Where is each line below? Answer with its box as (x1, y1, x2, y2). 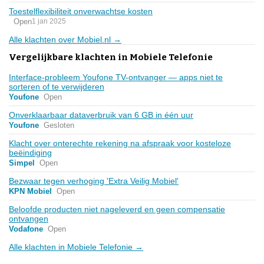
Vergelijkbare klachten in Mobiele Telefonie (9, 51, 213, 62)
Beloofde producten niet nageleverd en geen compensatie (9, 204, 225, 214)
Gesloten (44, 120, 74, 130)
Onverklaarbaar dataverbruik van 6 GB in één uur (9, 110, 193, 120)
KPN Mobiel (9, 186, 52, 196)
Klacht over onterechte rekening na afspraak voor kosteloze (9, 138, 231, 148)
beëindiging (9, 147, 52, 157)
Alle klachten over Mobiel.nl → (9, 34, 121, 44)
